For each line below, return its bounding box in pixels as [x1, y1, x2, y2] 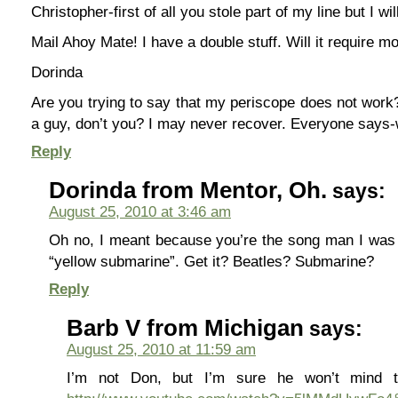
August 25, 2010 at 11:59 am [67, 341, 256, 357]
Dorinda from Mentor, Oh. [49, 178, 327, 203]
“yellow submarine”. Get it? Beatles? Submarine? [49, 253, 374, 269]
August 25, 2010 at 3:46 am [49, 203, 231, 219]
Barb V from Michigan [67, 315, 304, 340]
